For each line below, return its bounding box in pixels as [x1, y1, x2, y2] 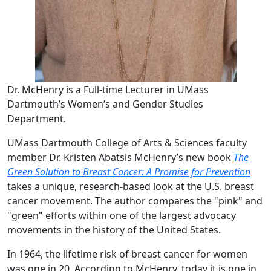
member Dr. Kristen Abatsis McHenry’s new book [7, 151, 233, 164]
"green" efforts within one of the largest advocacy [7, 209, 236, 222]
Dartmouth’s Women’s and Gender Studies [7, 97, 203, 111]
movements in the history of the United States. [7, 223, 221, 237]
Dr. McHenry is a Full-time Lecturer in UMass [7, 83, 209, 96]
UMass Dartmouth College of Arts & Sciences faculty [7, 136, 247, 149]
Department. [7, 112, 66, 125]
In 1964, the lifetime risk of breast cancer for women [7, 247, 247, 261]
